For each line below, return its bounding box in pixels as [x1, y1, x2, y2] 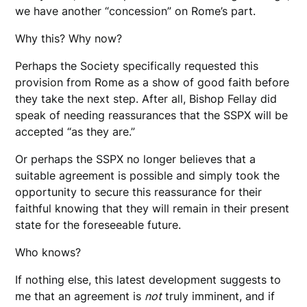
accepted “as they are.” [15, 125, 136, 139]
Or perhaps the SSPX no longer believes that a [15, 152, 256, 167]
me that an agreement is [15, 289, 145, 304]
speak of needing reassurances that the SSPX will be [15, 108, 288, 123]
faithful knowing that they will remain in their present [15, 201, 290, 216]
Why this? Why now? [15, 32, 123, 46]
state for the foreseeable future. [15, 218, 182, 232]
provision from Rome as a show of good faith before [15, 75, 290, 90]
